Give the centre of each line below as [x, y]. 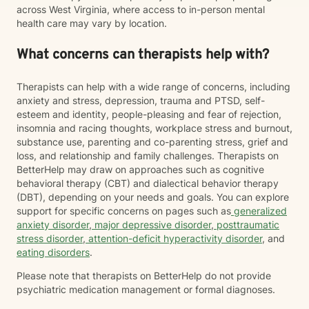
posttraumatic [247, 225]
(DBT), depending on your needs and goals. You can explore [153, 197]
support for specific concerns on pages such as [124, 211]
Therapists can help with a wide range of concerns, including [153, 87]
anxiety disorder [53, 225]
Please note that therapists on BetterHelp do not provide [144, 276]
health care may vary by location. [92, 23]
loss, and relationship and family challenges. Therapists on [148, 156]
